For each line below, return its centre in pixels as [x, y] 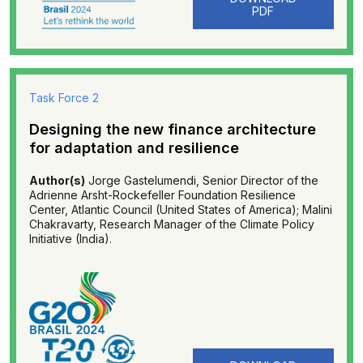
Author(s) [57, 180]
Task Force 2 [64, 98]
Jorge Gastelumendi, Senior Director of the [202, 180]
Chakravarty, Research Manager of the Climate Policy [172, 224]
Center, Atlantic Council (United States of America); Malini [181, 209]
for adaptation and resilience [134, 148]
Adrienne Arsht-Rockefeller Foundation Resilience [162, 195]
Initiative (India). [70, 239]
